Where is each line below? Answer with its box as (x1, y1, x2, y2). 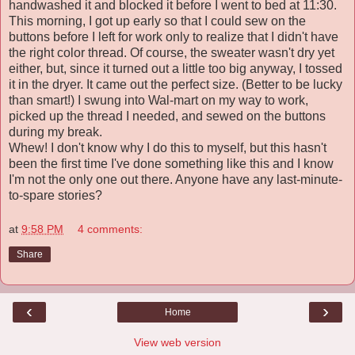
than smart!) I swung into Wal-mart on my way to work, (9, 93, 308, 107)
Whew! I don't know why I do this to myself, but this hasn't (9, 140, 326, 155)
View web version (134, 336, 221, 349)
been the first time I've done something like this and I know (9, 156, 334, 170)
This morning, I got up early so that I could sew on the (9, 13, 306, 28)
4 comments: (78, 223, 143, 236)
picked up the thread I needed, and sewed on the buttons (9, 109, 326, 123)
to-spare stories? (9, 188, 102, 202)
